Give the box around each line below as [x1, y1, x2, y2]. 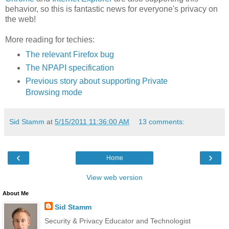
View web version [86, 173, 143, 181]
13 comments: [139, 117, 185, 126]
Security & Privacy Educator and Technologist [44, 216, 191, 225]
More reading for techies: [5, 35, 95, 44]
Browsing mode [25, 87, 82, 97]
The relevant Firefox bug [25, 50, 114, 59]
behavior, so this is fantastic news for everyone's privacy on [5, 4, 218, 13]
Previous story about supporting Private [25, 76, 168, 85]
